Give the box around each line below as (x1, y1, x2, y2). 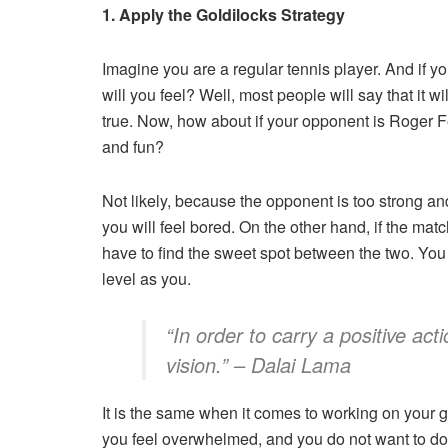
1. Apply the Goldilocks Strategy (102, 2, 345, 26)
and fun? (102, 134, 164, 158)
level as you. (102, 266, 191, 290)
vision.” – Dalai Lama (166, 349, 351, 379)
